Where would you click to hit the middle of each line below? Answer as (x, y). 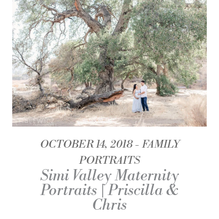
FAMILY (159, 144)
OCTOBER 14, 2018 (86, 144)
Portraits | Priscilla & (109, 190)
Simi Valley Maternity (109, 176)
